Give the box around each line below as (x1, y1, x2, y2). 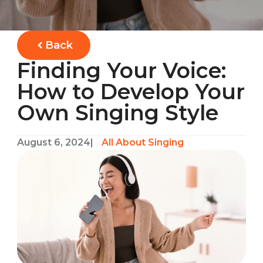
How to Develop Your (17, 79, 245, 104)
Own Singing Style (17, 100, 219, 126)
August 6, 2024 (17, 137, 91, 148)
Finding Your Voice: (17, 58, 227, 83)
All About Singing (102, 137, 184, 148)
